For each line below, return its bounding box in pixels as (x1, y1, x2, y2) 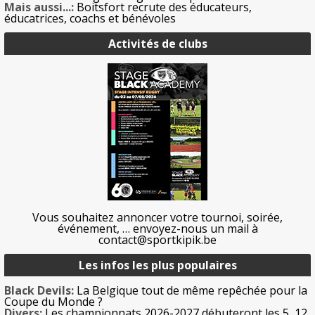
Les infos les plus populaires (78, 257, 237, 273)
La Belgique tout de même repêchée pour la (74, 282, 307, 298)
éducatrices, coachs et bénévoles (4, 10, 176, 26)
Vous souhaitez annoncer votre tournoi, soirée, (32, 209, 283, 225)
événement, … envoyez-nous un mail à (57, 220, 258, 236)
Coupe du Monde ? (4, 293, 103, 309)
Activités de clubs (108, 35, 207, 51)
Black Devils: (4, 282, 74, 298)
